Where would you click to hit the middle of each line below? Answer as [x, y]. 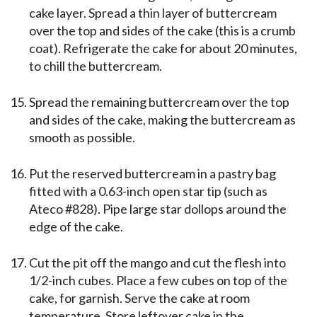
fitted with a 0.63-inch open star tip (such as [148, 191]
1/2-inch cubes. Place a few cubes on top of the [158, 281]
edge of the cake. [76, 227]
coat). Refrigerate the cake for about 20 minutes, [163, 48]
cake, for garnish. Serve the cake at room [139, 298]
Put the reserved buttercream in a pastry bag [152, 174]
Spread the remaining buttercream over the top [159, 102]
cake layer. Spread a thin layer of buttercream [153, 13]
